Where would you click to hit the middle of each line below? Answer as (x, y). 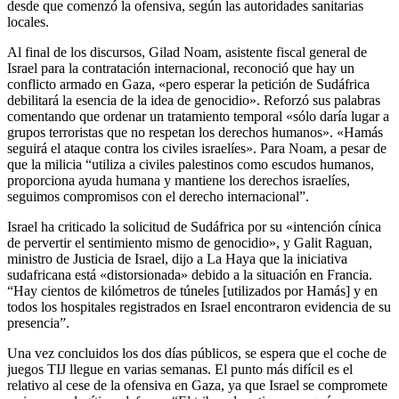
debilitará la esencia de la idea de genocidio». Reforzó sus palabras (194, 101)
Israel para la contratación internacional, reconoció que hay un (181, 69)
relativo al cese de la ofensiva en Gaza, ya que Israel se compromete (197, 386)
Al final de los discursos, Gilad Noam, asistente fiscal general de (187, 53)
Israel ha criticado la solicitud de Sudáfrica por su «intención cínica (194, 227)
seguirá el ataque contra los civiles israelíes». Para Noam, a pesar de (197, 149)
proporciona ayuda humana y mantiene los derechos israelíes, (179, 181)
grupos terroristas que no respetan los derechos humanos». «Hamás (195, 133)
